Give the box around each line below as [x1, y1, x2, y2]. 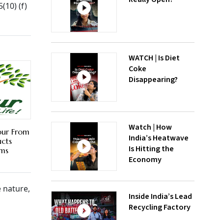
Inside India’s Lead [129, 191, 192, 202]
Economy [129, 154, 162, 165]
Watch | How [129, 122, 172, 133]
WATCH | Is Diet [129, 53, 180, 63]
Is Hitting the [129, 143, 174, 154]
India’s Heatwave [129, 133, 189, 143]
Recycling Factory [129, 202, 191, 213]
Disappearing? [129, 74, 178, 85]
